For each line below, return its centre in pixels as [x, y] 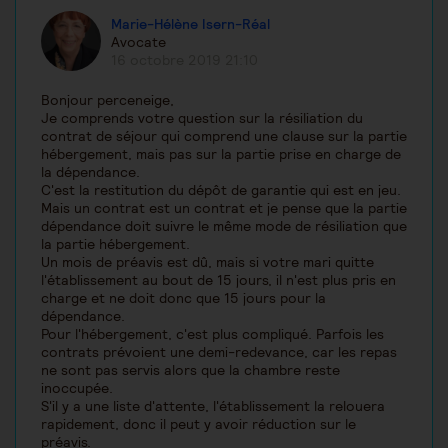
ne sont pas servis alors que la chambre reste [190, 370]
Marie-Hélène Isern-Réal [190, 23]
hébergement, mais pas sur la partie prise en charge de [221, 154]
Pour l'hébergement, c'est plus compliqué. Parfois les [212, 334]
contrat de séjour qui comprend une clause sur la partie [224, 136]
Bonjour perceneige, [107, 100]
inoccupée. [77, 388]
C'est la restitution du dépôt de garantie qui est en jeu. [221, 190]
